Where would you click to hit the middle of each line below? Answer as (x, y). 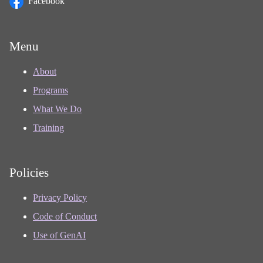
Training (48, 128)
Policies (29, 173)
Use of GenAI (59, 235)
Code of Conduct (65, 217)
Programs (50, 90)
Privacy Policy (60, 198)
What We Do (57, 109)
